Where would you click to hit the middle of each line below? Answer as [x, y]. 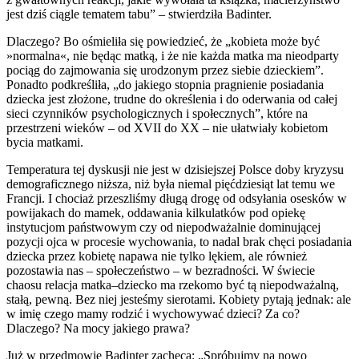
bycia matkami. [45, 143]
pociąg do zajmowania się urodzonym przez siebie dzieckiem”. [165, 71]
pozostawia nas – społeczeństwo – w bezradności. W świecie [161, 271]
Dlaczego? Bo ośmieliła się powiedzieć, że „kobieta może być [163, 42]
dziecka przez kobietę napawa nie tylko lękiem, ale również [157, 256]
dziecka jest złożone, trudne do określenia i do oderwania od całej [172, 99]
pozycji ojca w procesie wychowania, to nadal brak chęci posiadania [179, 242]
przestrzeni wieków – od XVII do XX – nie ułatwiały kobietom [167, 128]
